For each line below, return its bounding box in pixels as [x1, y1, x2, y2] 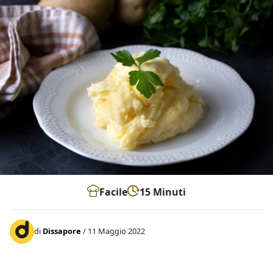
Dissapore [43, 225, 81, 237]
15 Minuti [140, 185, 186, 199]
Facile [99, 185, 127, 199]
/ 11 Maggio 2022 [81, 225, 145, 237]
